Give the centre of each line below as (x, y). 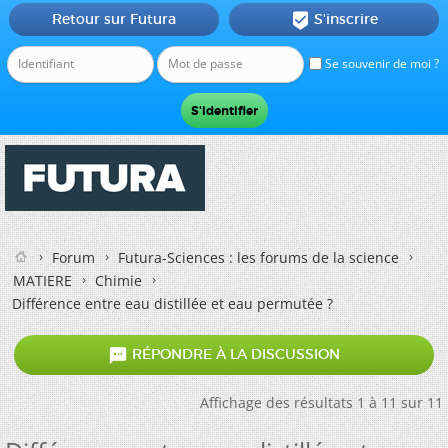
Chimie (118, 280)
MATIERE (42, 280)
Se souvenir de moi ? (380, 63)
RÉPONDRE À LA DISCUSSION (234, 354)
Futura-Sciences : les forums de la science (258, 257)
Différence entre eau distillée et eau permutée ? (172, 303)
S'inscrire (345, 19)
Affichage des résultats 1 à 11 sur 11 (321, 402)
